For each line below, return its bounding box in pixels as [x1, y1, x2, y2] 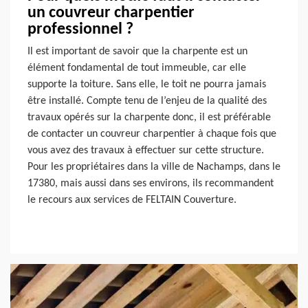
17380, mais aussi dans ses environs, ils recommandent [27, 177, 274, 189]
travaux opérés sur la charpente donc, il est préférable [27, 111, 271, 123]
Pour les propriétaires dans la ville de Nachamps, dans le [27, 161, 280, 173]
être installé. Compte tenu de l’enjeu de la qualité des [27, 95, 267, 107]
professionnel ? [27, 21, 133, 38]
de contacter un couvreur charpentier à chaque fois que [27, 128, 276, 140]
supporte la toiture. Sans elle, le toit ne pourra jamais [27, 78, 266, 90]
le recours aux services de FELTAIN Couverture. [27, 194, 236, 206]
